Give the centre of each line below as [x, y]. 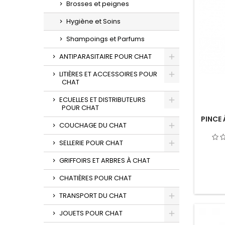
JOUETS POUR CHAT [91, 213]
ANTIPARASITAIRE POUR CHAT [105, 57]
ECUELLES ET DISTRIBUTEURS [102, 100]
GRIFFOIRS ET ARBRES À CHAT [105, 160]
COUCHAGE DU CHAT [93, 125]
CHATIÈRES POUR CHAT [95, 178]
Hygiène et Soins [93, 21]
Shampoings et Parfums [105, 39]
